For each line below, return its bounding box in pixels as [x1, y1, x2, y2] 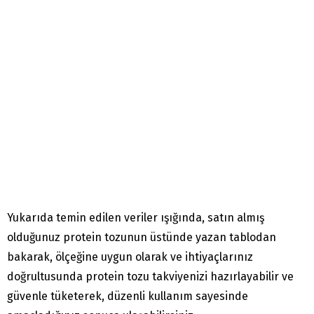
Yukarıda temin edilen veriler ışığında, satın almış [7, 210, 264, 224]
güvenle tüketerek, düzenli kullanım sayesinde [7, 289, 248, 303]
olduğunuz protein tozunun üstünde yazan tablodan [7, 230, 276, 244]
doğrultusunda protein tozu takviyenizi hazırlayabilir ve [7, 269, 294, 283]
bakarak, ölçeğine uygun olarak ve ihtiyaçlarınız [7, 250, 253, 264]
